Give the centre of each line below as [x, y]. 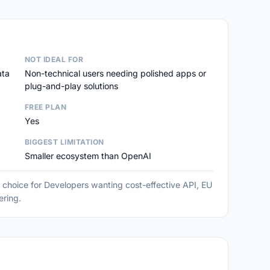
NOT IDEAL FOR [54, 59]
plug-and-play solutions [71, 86]
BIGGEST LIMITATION [64, 142]
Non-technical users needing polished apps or [115, 73]
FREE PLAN [46, 107]
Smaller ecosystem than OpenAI [88, 156]
